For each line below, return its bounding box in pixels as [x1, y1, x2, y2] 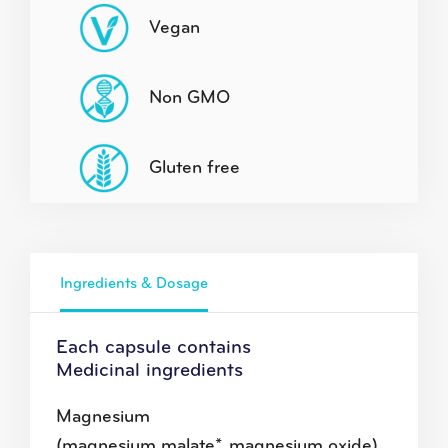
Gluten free [148, 158, 240, 178]
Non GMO [148, 88, 230, 108]
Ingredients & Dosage [60, 275, 209, 292]
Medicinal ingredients [55, 361, 243, 382]
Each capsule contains [55, 338, 251, 359]
